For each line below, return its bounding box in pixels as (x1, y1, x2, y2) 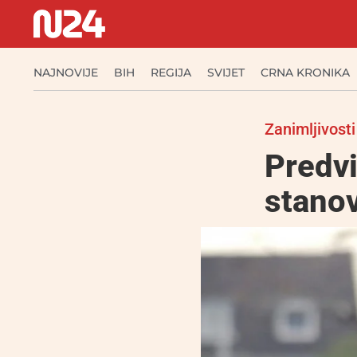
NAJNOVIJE (33, 65, 98, 80)
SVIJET (207, 65, 245, 80)
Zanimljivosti (265, 120, 355, 139)
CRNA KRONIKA (261, 65, 350, 80)
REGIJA (151, 65, 191, 80)
